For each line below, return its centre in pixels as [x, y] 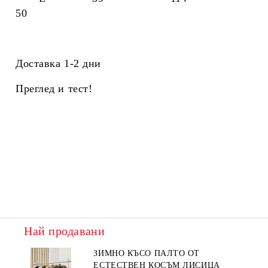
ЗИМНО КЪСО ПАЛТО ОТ [147, 253]
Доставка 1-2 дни [58, 63]
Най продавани [65, 231]
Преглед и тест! [54, 89]
